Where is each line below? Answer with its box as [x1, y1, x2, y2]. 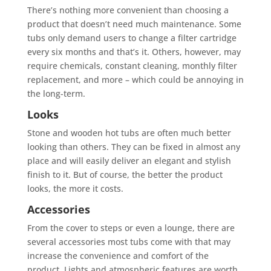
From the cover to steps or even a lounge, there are [27, 221, 235, 233]
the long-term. [27, 87, 85, 99]
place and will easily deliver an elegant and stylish [27, 154, 231, 166]
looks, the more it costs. [27, 182, 123, 194]
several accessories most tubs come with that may [27, 235, 230, 247]
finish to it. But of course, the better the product [27, 168, 223, 180]
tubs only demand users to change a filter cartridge [27, 31, 237, 44]
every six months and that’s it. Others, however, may [27, 45, 241, 57]
